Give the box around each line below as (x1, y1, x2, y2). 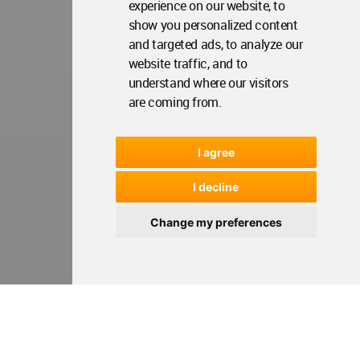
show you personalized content (128, 16, 298, 34)
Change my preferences (149, 215, 282, 229)
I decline (193, 180, 239, 194)
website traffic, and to (128, 55, 247, 72)
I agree (197, 145, 235, 159)
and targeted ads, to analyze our (128, 35, 303, 53)
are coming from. (128, 93, 222, 111)
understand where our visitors (128, 74, 288, 92)
